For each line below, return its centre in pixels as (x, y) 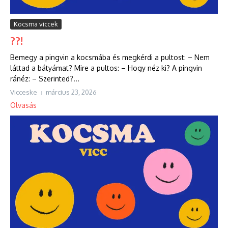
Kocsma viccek (36, 24)
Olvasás (23, 105)
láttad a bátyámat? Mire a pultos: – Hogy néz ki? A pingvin (106, 68)
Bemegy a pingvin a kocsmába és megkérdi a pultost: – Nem (110, 58)
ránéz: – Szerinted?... (45, 79)
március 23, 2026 (71, 92)
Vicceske (24, 92)
